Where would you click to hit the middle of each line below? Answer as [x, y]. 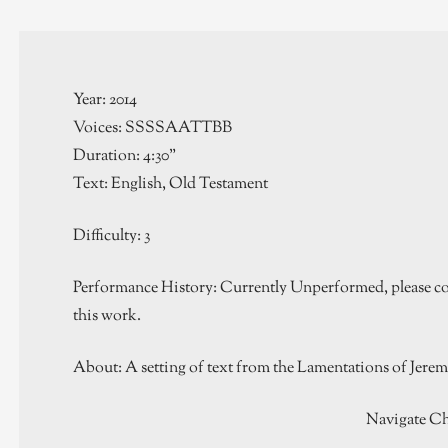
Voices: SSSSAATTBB [152, 129]
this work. [106, 317]
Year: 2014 [104, 101]
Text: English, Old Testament [170, 185]
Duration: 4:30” [124, 157]
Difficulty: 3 [111, 237]
